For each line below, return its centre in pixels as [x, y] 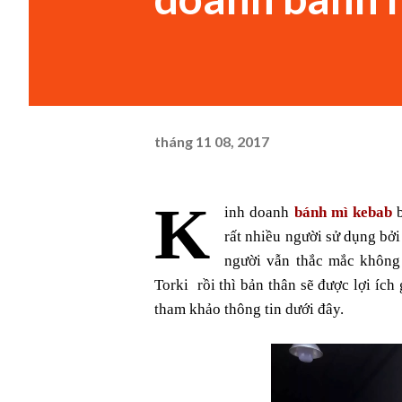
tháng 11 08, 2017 [212, 141]
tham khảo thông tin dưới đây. [249, 309]
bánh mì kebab [343, 212]
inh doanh [259, 212]
